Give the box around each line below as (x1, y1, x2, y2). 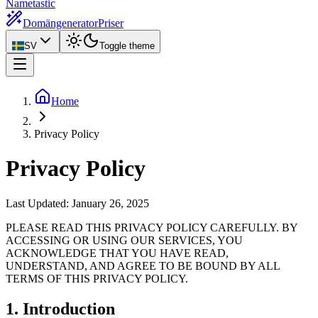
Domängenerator (23, 17, 98, 29)
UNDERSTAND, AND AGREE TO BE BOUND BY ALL (6, 259, 280, 272)
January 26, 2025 (72, 197, 149, 209)
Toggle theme (99, 40, 155, 51)
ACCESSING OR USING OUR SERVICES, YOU (6, 234, 243, 246)
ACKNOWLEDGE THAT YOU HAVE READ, (6, 246, 229, 259)
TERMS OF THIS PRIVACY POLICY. (6, 272, 188, 285)
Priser (98, 17, 124, 29)
